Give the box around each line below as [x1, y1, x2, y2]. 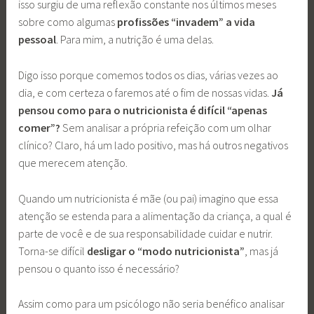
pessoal [18, 32, 57, 47]
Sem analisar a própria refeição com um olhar [60, 121, 272, 135]
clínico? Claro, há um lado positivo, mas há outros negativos [18, 138, 289, 152]
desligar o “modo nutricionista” [87, 243, 245, 258]
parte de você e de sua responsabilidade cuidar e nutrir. [18, 226, 273, 240]
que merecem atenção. [18, 156, 130, 170]
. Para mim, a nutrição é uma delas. [56, 32, 217, 47]
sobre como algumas [18, 15, 118, 29]
